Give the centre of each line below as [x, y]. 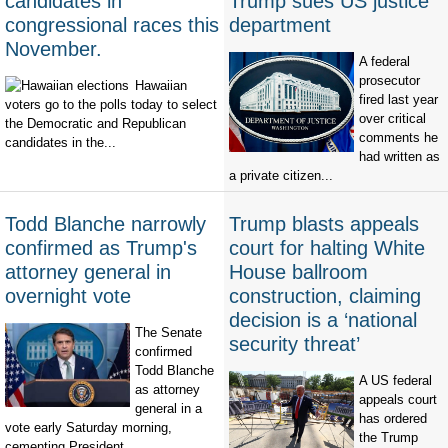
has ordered [393, 419]
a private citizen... [281, 176]
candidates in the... [60, 143]
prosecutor [389, 81]
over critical [392, 119]
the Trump [388, 438]
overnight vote [68, 296]
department [280, 25]
